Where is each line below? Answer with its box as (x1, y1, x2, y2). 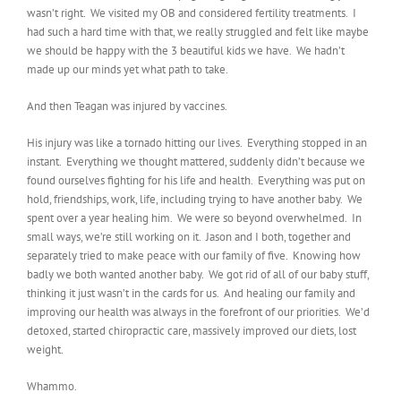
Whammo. (27, 379, 77, 394)
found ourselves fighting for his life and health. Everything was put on (27, 173, 365, 188)
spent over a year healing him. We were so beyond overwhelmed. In (27, 210, 362, 226)
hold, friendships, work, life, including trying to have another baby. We (27, 192, 363, 207)
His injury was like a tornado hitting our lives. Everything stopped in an (27, 135, 367, 150)
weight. (27, 342, 64, 357)
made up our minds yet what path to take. (27, 62, 228, 77)
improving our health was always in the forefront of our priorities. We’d (27, 304, 370, 320)
